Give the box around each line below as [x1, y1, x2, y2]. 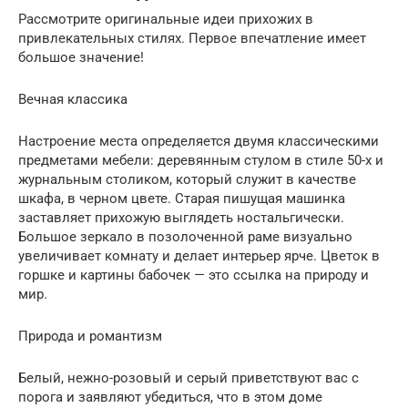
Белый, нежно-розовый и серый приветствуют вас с [18, 370, 359, 387]
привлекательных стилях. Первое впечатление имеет [18, 30, 366, 47]
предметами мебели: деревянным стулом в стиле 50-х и [18, 152, 383, 169]
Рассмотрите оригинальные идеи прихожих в [18, 11, 313, 28]
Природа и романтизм [18, 328, 162, 345]
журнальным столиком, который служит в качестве [18, 171, 356, 189]
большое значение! [18, 49, 144, 66]
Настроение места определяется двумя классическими [18, 133, 379, 150]
